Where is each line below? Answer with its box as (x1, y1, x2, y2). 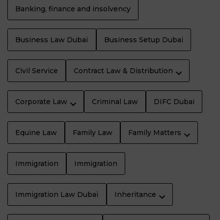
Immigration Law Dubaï (15, 190, 99, 199)
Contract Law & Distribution (74, 66, 173, 76)
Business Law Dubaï (15, 35, 88, 45)
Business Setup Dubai (104, 35, 183, 45)
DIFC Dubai (154, 97, 194, 107)
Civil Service (15, 66, 58, 76)
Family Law (73, 128, 112, 137)
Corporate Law (15, 97, 67, 107)
